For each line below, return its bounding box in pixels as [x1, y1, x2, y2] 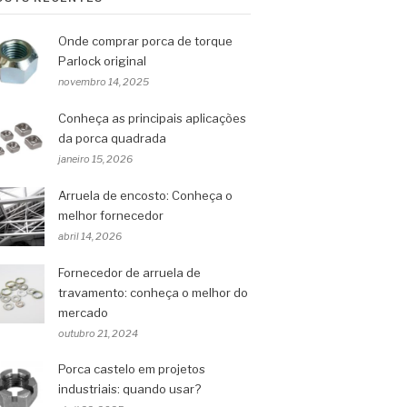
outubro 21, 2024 [58, 327, 138, 340]
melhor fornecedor [58, 208, 164, 223]
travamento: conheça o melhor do [58, 285, 248, 300]
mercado [58, 305, 108, 320]
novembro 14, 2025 [58, 75, 149, 88]
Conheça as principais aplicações [58, 111, 246, 125]
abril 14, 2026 [58, 230, 122, 243]
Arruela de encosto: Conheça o [58, 188, 233, 203]
